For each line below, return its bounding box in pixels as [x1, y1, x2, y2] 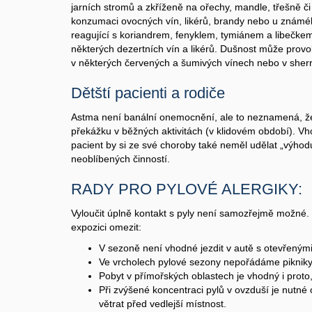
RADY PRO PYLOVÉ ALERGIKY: [71, 180, 302, 198]
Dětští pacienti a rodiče [71, 84, 225, 102]
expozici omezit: [71, 221, 141, 233]
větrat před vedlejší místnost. [99, 298, 226, 309]
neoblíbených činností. [71, 153, 170, 164]
